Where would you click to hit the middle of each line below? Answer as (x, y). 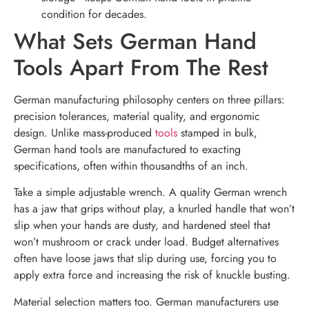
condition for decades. (94, 14)
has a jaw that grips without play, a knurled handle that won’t (154, 209)
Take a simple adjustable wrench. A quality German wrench (150, 192)
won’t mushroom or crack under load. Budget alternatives (146, 242)
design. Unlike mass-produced (84, 132)
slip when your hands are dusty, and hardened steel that (142, 226)
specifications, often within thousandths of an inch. (131, 166)
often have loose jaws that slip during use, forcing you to (145, 259)
